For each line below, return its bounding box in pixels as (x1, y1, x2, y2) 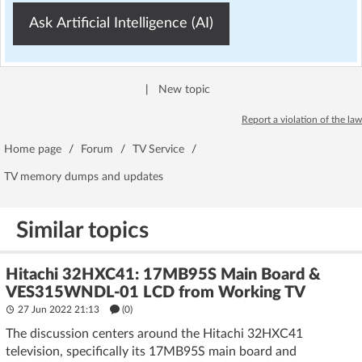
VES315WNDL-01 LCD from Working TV (6, 284, 305, 301)
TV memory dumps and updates (4, 171, 163, 183)
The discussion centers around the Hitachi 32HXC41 (6, 327, 303, 340)
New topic (158, 84, 210, 95)
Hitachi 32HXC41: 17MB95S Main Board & (6, 267, 321, 283)
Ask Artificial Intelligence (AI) (29, 16, 213, 31)
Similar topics (16, 219, 149, 242)
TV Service (133, 144, 184, 155)
